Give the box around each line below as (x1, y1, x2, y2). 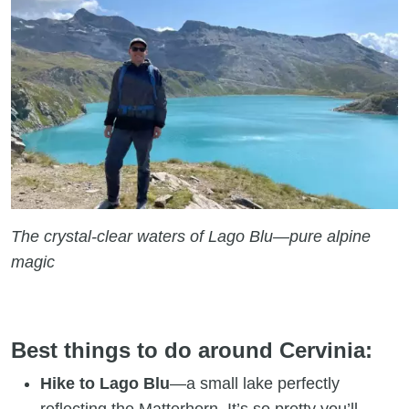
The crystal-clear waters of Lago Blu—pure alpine (11, 226, 371, 246)
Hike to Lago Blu (40, 373, 170, 393)
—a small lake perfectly (170, 373, 340, 393)
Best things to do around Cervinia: (11, 337, 372, 362)
